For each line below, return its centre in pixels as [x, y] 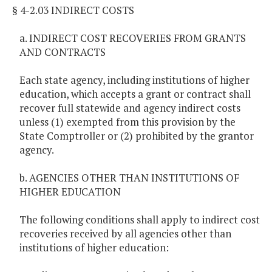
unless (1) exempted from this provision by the [127, 122]
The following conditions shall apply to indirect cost [140, 220]
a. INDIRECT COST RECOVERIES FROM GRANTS [133, 38]
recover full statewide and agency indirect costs [130, 108]
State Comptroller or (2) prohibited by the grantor [137, 136]
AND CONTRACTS [63, 52]
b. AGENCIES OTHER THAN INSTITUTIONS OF [129, 178]
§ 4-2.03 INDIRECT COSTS [73, 10]
